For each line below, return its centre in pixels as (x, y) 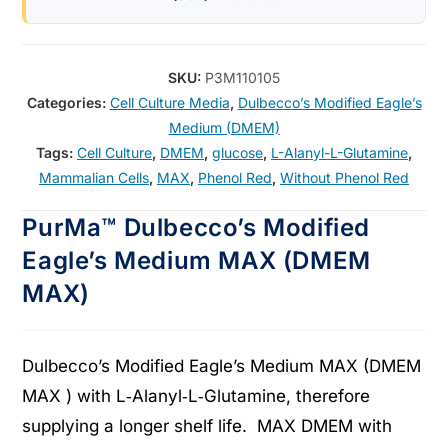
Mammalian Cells (94, 177)
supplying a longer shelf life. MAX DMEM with (207, 426)
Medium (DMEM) (224, 127)
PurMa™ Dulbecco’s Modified (196, 227)
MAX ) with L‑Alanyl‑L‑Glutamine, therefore (196, 396)
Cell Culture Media (169, 102)
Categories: (68, 102)
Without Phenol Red (344, 177)
